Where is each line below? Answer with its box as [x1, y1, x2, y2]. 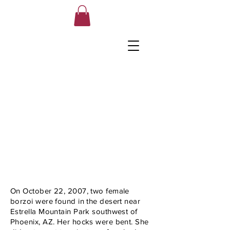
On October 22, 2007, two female [10, 186, 129, 195]
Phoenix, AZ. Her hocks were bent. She [10, 217, 149, 226]
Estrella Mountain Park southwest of [10, 206, 138, 216]
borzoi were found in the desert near [10, 196, 141, 205]
